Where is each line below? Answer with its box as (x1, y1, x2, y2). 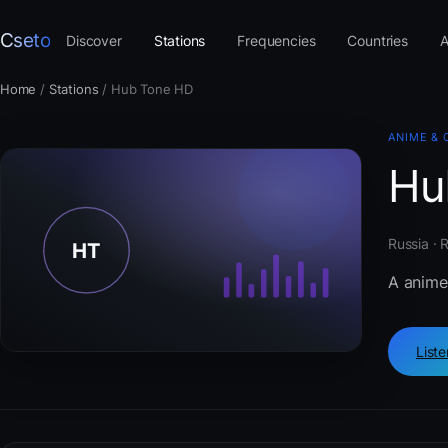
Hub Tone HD (110, 81, 193, 97)
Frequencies (237, 31, 316, 49)
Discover (66, 31, 122, 49)
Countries (347, 31, 408, 49)
